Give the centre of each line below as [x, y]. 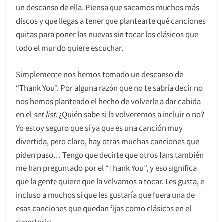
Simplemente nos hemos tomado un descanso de [100, 74]
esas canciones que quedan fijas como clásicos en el [104, 208]
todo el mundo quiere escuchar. [70, 47]
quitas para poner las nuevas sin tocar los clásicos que [107, 34]
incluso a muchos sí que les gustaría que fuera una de [105, 194]
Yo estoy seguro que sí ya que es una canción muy [99, 127]
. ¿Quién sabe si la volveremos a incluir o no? [130, 114]
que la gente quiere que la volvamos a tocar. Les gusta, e [110, 181]
